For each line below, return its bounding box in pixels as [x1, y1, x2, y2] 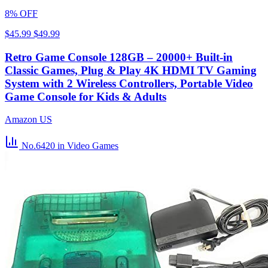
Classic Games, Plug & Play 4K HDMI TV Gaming [5, 63, 257, 77]
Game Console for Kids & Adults [5, 90, 166, 103]
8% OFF [5, 8, 38, 19]
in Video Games [57, 141, 118, 151]
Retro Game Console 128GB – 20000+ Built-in [5, 50, 233, 63]
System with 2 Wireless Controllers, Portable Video [5, 77, 253, 90]
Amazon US [5, 114, 52, 125]
